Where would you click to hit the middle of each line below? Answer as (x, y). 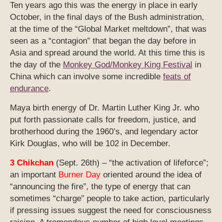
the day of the (36, 64)
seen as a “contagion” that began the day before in (103, 41)
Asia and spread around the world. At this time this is (108, 53)
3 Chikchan (32, 163)
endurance (29, 88)
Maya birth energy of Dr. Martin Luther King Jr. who (105, 108)
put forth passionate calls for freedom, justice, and (103, 119)
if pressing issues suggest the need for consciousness (111, 210)
